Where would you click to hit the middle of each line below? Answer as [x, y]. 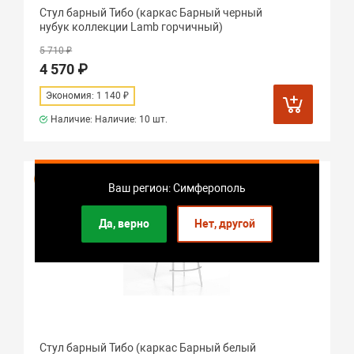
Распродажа [66, 179]
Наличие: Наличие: [95, 119]
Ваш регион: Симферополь [177, 188]
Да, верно [124, 223]
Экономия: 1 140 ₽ [88, 96]
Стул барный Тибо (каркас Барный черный [151, 13]
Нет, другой [225, 223]
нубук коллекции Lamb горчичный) [132, 27]
